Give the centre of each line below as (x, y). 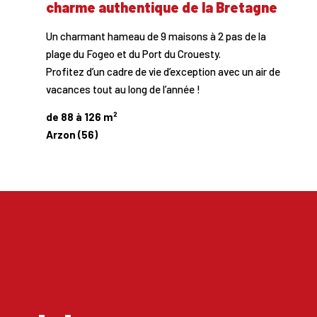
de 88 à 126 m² (81, 117)
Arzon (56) (71, 135)
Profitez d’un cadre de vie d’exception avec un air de (163, 71)
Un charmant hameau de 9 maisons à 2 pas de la (156, 36)
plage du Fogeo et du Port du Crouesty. (133, 54)
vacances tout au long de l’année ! (123, 89)
